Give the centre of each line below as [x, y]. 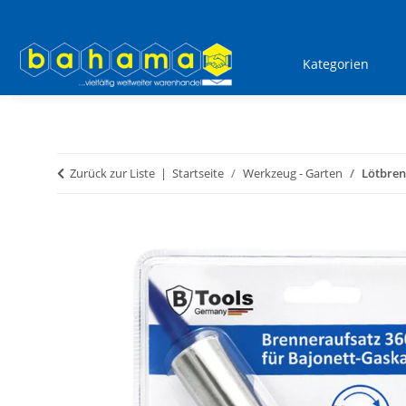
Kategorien [336, 64]
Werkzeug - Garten [293, 174]
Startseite [198, 174]
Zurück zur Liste [112, 174]
